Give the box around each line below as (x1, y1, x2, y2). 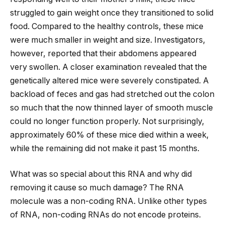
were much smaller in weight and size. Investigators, (10, 35, 205, 45)
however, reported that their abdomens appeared (10, 48, 196, 58)
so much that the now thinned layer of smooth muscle (10, 102, 213, 113)
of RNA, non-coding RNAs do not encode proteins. (10, 210, 201, 220)
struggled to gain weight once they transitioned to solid (10, 8, 213, 18)
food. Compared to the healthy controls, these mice (10, 21, 203, 31)
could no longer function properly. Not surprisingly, (10, 116, 204, 126)
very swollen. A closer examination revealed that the (10, 62, 207, 72)
